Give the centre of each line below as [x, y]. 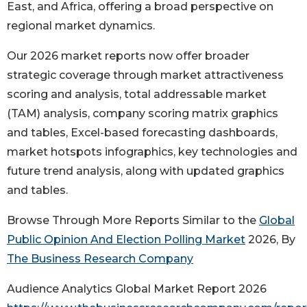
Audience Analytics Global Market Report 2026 [137, 289]
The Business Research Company [100, 259]
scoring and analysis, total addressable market [137, 95]
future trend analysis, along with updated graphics [146, 171]
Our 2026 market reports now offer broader [128, 56]
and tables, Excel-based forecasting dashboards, [142, 133]
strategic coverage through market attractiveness [145, 75]
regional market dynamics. [81, 26]
